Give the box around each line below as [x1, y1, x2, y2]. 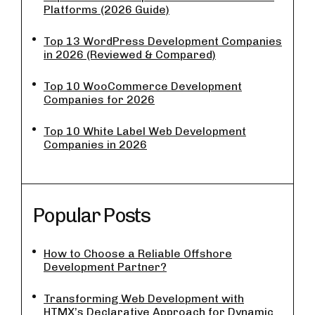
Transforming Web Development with [44, 292, 244, 306]
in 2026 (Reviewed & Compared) [44, 48, 216, 62]
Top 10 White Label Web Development [44, 124, 246, 139]
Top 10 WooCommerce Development [44, 79, 242, 94]
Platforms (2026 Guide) [44, 3, 169, 17]
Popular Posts [32, 204, 150, 228]
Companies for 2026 [44, 93, 155, 107]
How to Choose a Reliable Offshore [44, 247, 232, 261]
